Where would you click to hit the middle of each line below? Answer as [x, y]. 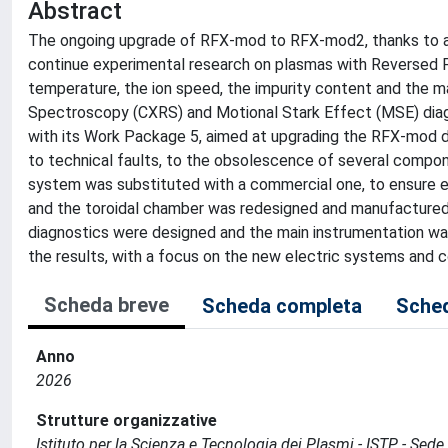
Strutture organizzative [126, 420]
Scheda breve [106, 304]
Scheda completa [282, 305]
